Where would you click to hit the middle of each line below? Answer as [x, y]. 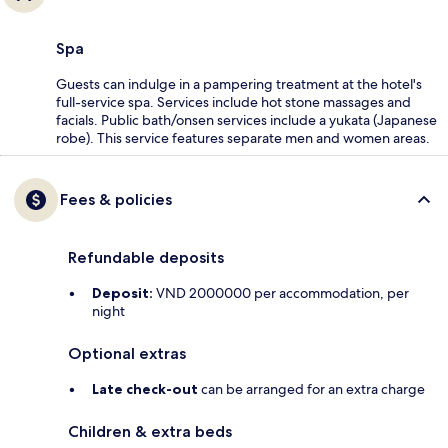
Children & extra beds [150, 431]
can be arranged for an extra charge [311, 388]
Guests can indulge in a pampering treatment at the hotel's [239, 83]
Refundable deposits [146, 257]
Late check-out [145, 388]
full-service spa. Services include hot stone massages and [233, 101]
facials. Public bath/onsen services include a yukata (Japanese [246, 119]
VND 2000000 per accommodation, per [281, 292]
